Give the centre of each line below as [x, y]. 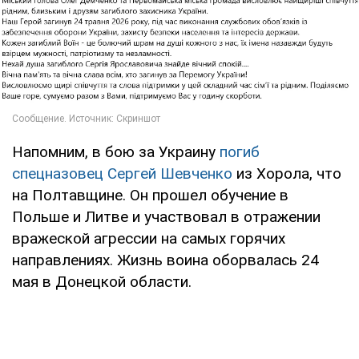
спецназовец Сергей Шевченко [122, 174]
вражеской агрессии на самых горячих [149, 239]
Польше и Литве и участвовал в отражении [166, 217]
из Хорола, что [287, 174]
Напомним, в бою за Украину [116, 152]
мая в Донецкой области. [102, 282]
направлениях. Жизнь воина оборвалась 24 [165, 260]
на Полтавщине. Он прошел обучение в [150, 196]
